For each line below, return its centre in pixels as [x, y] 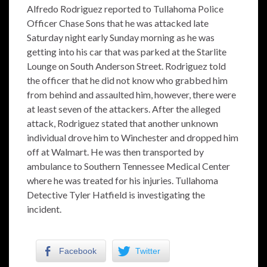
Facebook [78, 251]
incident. [44, 209]
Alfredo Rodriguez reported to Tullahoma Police [125, 9]
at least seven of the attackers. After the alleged [124, 109]
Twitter [148, 251]
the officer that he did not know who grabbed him [127, 80]
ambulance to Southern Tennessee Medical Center [128, 166]
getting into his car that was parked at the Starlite [127, 52]
